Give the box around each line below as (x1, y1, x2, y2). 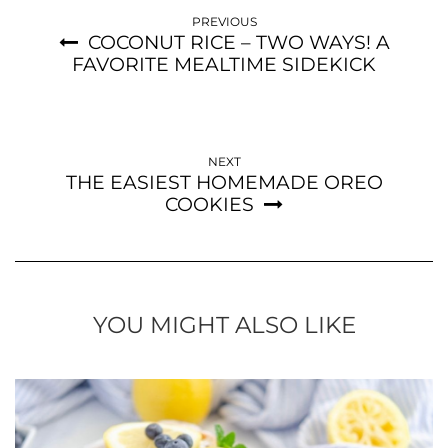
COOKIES (165, 192, 254, 216)
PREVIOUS (191, 13, 257, 29)
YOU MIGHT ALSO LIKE (92, 310, 356, 339)
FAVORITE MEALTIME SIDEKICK (72, 52, 376, 76)
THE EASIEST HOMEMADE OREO (65, 170, 383, 194)
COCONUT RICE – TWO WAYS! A (87, 30, 390, 54)
